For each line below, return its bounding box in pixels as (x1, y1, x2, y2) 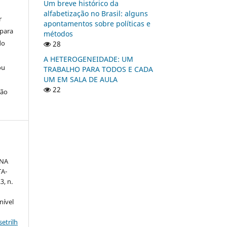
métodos (44, 28, 73, 39)
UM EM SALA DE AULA (44, 74, 118, 84)
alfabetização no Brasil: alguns (44, 8, 148, 18)
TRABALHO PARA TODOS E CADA (44, 64, 153, 74)
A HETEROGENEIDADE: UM (44, 54, 133, 64)
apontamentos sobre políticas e (44, 18, 150, 28)
